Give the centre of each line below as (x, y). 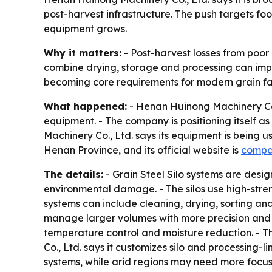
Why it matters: (83, 53)
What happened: (85, 106)
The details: (73, 174)
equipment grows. (85, 28)
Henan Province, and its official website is (142, 150)
